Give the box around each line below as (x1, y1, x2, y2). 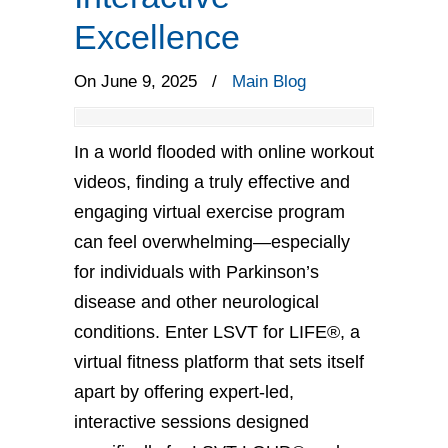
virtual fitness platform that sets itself (74, 352, 364, 372)
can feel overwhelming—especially (74, 232, 350, 252)
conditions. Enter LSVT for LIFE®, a (74, 322, 360, 342)
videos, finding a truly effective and (74, 172, 350, 192)
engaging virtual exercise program (74, 202, 345, 222)
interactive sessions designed (74, 412, 309, 432)
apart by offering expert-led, (74, 382, 294, 402)
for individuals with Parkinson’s (74, 262, 319, 282)
